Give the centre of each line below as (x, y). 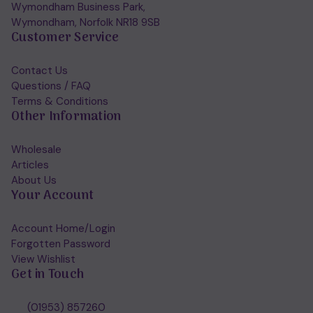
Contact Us (39, 71)
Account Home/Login (63, 229)
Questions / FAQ (51, 86)
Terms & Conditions (60, 102)
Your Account (52, 196)
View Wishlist (43, 260)
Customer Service (65, 38)
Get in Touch (48, 275)
